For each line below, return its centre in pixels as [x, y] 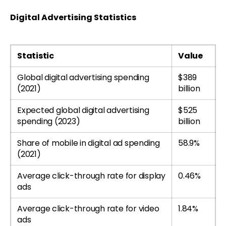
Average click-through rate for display [91, 176]
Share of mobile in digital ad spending [89, 143]
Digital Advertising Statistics [73, 18]
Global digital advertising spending [83, 78]
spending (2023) [49, 122]
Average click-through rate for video [88, 209]
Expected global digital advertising [83, 110]
